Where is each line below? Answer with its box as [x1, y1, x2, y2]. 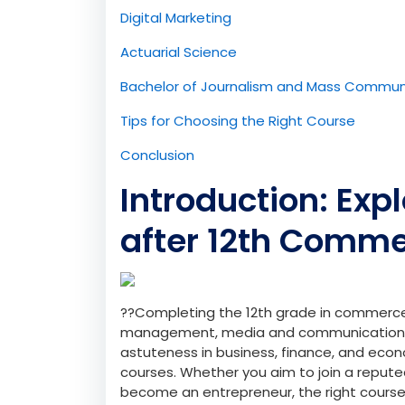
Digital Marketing [120, 7, 231, 27]
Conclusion [120, 145, 194, 165]
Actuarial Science [120, 42, 237, 61]
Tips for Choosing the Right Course [120, 110, 355, 130]
